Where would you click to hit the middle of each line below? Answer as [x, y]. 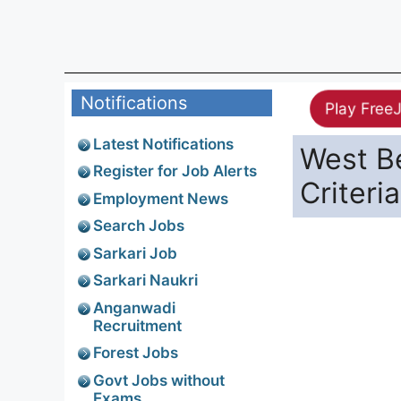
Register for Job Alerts [175, 171]
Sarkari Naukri [145, 280]
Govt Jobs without [159, 380]
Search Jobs [139, 226]
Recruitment [137, 325]
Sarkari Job [135, 253]
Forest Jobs [136, 353]
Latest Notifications [163, 144]
